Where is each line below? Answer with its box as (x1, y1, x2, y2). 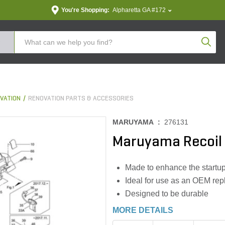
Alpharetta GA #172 (112, 7, 166, 14)
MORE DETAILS (113, 206, 173, 214)
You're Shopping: (61, 7, 109, 14)
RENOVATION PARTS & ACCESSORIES (28, 95, 134, 102)
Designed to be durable (125, 189, 208, 198)
